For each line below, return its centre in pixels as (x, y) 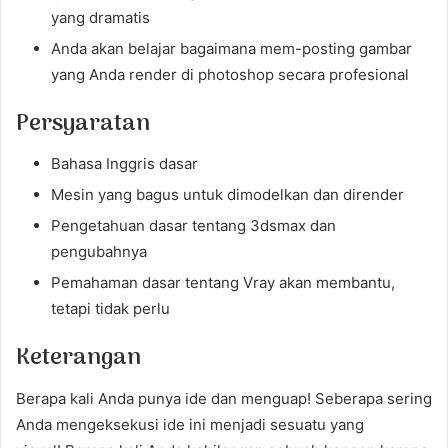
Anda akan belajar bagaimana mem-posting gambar (231, 48)
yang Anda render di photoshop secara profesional (230, 74)
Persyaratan (83, 123)
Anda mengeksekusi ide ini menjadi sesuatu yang (190, 424)
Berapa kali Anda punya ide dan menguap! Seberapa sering (224, 398)
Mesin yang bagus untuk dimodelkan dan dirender (227, 194)
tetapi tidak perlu (110, 308)
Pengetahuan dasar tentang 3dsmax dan (193, 225)
